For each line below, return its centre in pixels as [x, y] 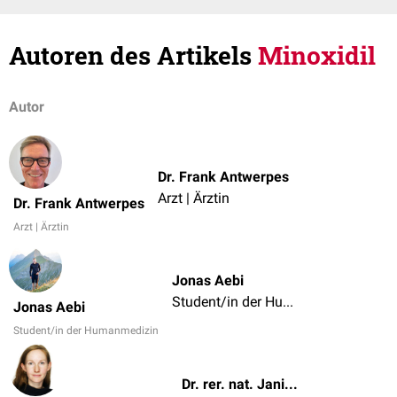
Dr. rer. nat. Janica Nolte [291, 384]
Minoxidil [317, 55]
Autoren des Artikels [133, 55]
